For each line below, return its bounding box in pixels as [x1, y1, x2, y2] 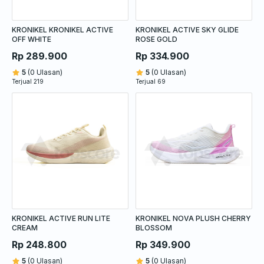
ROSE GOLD [136, 34, 177, 44]
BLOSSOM [136, 223, 172, 232]
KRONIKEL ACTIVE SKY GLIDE [136, 25, 239, 34]
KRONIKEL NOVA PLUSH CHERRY [136, 213, 251, 223]
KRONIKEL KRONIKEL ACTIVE [12, 25, 113, 34]
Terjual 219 [12, 77, 44, 85]
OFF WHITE [12, 34, 51, 44]
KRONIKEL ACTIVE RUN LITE [12, 213, 110, 223]
